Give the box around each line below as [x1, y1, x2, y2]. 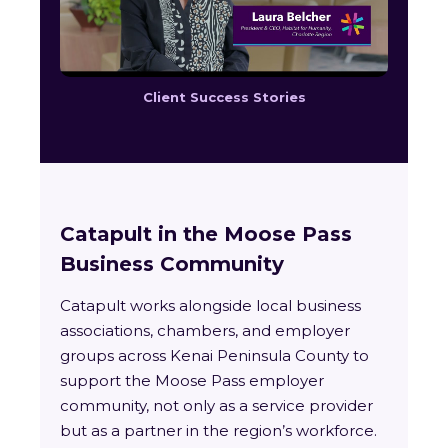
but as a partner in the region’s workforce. [60, 421, 377, 441]
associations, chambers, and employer [60, 321, 350, 341]
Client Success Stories [142, 89, 306, 106]
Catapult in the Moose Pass [60, 222, 352, 247]
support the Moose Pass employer [60, 371, 324, 391]
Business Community [60, 252, 284, 277]
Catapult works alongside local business [60, 296, 361, 316]
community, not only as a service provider [60, 396, 373, 416]
